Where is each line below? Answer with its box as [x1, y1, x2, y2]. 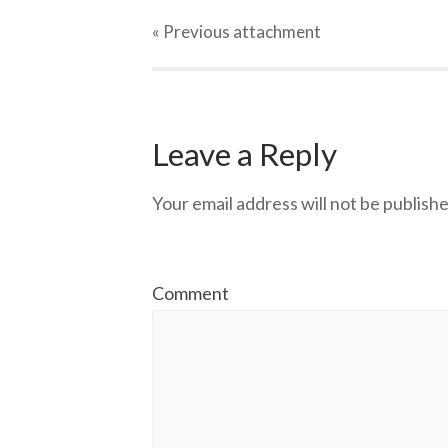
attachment [230, 21, 321, 43]
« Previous [152, 21, 230, 43]
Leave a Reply [152, 134, 337, 173]
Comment [152, 282, 229, 305]
